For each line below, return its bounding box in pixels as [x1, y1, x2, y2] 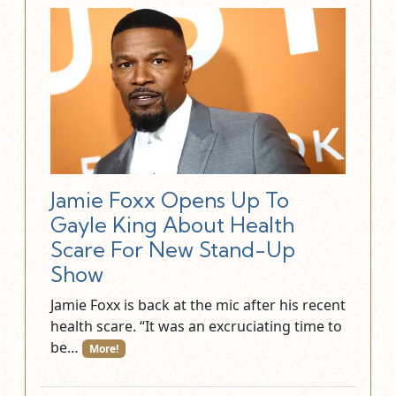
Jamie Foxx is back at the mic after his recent [50, 294, 346, 315]
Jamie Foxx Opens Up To [50, 187, 289, 213]
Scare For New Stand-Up [50, 236, 295, 263]
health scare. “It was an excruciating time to [50, 316, 342, 336]
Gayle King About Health [50, 211, 294, 238]
